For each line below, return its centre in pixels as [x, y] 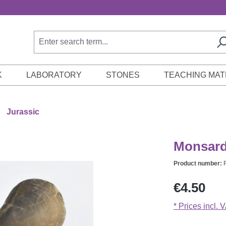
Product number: [198, 164]
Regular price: [198, 182]
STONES [123, 75]
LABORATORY [54, 75]
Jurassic [23, 112]
